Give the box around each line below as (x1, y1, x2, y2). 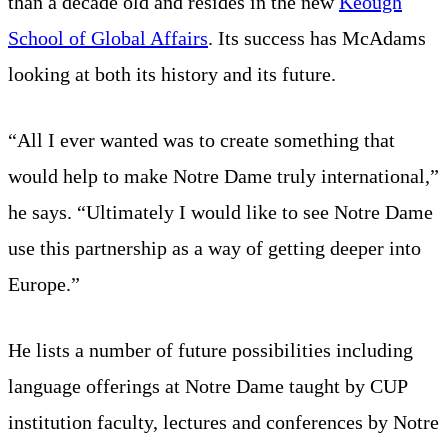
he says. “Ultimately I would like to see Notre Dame (8, 200, 433, 223)
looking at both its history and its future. (8, 62, 336, 85)
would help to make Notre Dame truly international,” (8, 164, 439, 187)
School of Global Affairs (8, 26, 208, 49)
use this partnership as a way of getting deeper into (8, 236, 421, 259)
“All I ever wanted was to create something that (8, 128, 395, 151)
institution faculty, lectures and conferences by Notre (8, 410, 439, 433)
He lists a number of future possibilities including (8, 338, 413, 361)
